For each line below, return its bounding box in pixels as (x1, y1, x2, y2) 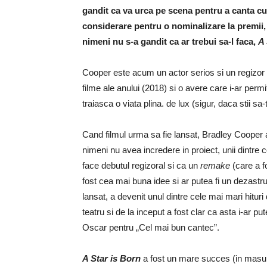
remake (200, 160, 230, 170)
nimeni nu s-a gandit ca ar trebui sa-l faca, (82, 36, 258, 46)
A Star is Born (82, 253, 141, 263)
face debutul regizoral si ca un (82, 160, 200, 170)
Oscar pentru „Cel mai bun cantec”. (82, 222, 219, 232)
